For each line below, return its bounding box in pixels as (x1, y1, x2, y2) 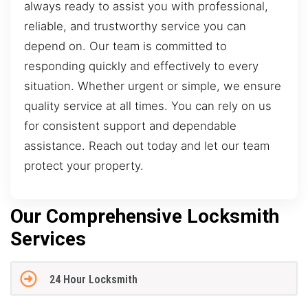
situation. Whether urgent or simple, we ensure (24, 78, 281, 93)
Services (10, 227, 86, 250)
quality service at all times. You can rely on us (24, 98, 272, 113)
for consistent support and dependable (24, 118, 236, 133)
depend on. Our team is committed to (24, 38, 227, 53)
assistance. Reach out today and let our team (24, 138, 269, 153)
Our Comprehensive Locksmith (10, 204, 279, 228)
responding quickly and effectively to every (24, 58, 258, 73)
